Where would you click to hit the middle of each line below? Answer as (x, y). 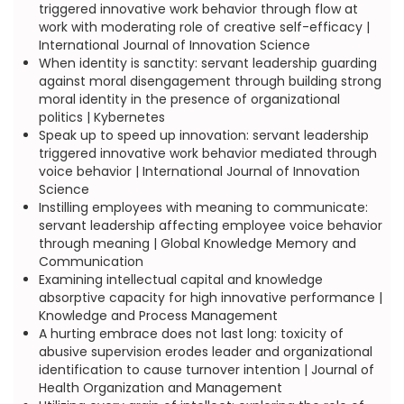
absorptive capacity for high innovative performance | (210, 298)
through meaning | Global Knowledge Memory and (197, 243)
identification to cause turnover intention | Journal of (206, 370)
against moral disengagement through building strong (210, 81)
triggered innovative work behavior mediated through (207, 153)
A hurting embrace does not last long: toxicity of (191, 334)
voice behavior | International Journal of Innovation (199, 171)
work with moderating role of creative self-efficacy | (204, 27)
